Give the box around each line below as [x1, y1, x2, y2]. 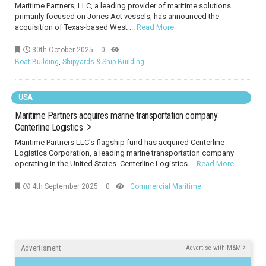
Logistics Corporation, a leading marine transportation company [15, 148, 234, 157]
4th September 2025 [30, 182, 98, 191]
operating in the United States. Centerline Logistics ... [15, 159, 197, 168]
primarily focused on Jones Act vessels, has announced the [15, 12, 219, 21]
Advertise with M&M [186, 244, 243, 252]
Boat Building [15, 58, 59, 66]
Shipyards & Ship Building [62, 58, 144, 66]
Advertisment [21, 243, 61, 252]
